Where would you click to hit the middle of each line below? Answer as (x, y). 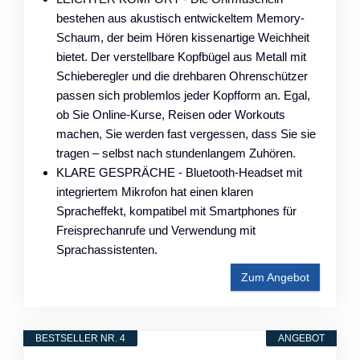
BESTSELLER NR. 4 (80, 338)
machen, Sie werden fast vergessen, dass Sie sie (186, 133)
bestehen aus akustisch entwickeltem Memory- (180, 18)
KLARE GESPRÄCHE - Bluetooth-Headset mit (179, 172)
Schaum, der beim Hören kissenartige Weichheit (183, 37)
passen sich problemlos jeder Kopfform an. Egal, (183, 95)
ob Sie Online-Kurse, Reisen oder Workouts (171, 114)
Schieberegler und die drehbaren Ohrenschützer (182, 76)
